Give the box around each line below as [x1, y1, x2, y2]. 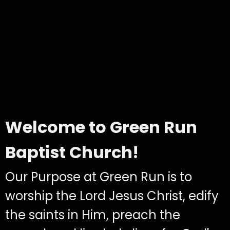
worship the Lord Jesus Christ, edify [5, 187, 219, 204]
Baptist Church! [5, 140, 139, 164]
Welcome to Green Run [5, 115, 197, 139]
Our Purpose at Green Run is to [5, 168, 192, 185]
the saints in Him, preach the [5, 206, 180, 223]
